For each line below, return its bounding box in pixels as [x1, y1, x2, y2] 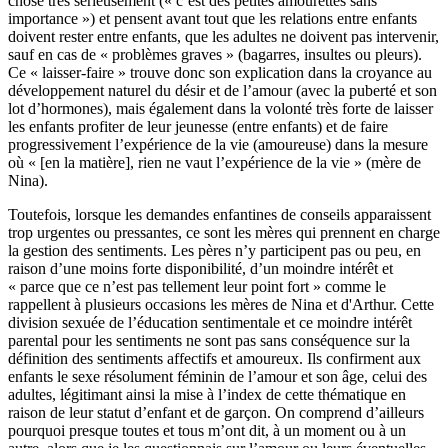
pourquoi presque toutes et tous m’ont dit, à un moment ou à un [8, 421, 406, 439]
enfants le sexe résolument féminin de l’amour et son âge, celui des [8, 367, 427, 385]
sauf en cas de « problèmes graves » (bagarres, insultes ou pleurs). [8, 45, 422, 63]
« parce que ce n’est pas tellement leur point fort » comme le [8, 277, 386, 295]
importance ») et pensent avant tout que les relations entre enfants [8, 9, 417, 27]
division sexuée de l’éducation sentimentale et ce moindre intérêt [8, 313, 412, 331]
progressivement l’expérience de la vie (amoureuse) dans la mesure [8, 135, 428, 153]
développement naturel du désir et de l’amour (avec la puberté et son [8, 81, 437, 99]
